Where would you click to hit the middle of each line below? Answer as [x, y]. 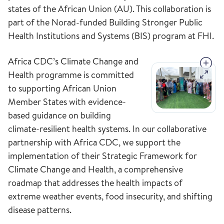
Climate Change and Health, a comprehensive [95, 169]
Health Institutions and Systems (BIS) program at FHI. [111, 36]
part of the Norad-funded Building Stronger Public [105, 22]
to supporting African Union [62, 88]
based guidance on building [59, 115]
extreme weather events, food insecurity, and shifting [110, 196]
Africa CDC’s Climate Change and [73, 61]
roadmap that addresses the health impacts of [95, 183]
